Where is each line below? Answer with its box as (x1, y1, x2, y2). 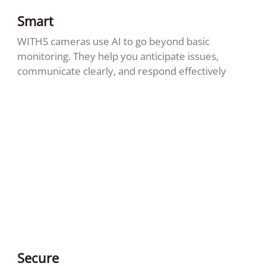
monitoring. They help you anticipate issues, (17, 49, 218, 63)
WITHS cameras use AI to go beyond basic (17, 34, 210, 48)
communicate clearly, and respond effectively (17, 64, 226, 78)
